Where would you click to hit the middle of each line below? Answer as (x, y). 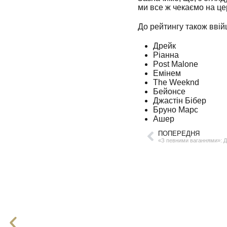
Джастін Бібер (180, 101)
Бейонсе (169, 91)
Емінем (167, 73)
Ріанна (166, 55)
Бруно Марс (176, 110)
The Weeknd (176, 82)
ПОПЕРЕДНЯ (179, 133)
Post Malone (176, 64)
